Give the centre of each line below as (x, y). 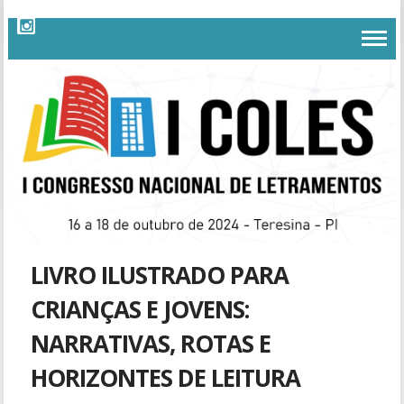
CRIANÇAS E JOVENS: (140, 309)
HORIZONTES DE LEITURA (166, 377)
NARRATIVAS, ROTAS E (151, 343)
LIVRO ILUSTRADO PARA (160, 275)
